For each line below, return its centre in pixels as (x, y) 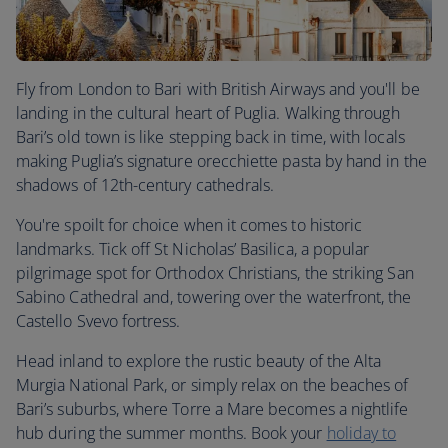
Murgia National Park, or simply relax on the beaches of (212, 385)
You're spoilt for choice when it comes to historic (189, 225)
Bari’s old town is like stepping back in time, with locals (210, 137)
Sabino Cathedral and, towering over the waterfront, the (214, 297)
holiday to (361, 433)
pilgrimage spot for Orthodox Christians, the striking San (215, 273)
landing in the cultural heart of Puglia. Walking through (208, 113)
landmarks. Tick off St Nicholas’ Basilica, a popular (193, 249)
